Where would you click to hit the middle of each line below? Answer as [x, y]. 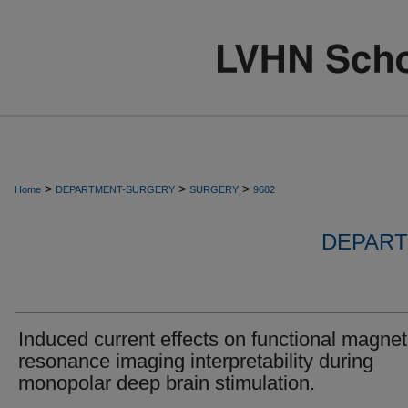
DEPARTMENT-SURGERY [115, 189]
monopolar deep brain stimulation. [167, 383]
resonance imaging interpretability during [196, 361]
